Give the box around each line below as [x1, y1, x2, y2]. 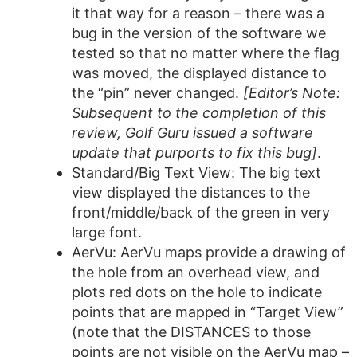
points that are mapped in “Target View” [72, 304, 343, 320]
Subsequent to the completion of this [72, 104, 326, 121]
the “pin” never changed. [72, 84, 243, 101]
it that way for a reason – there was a [72, 5, 324, 22]
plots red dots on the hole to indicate [72, 284, 322, 300]
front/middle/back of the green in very [72, 204, 330, 221]
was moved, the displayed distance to [72, 65, 327, 81]
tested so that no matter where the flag [72, 45, 339, 61]
